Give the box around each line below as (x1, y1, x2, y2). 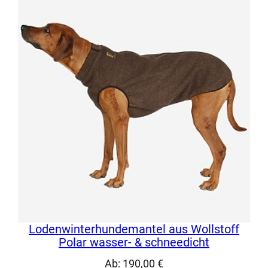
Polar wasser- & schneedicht (59, 234, 209, 249)
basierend (105, 10, 154, 21)
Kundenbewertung (105, 44, 185, 56)
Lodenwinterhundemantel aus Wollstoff (29, 221, 239, 236)
